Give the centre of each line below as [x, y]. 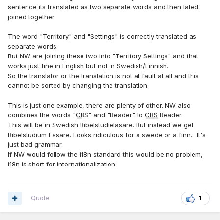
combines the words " [42, 115]
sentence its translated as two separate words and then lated [103, 7]
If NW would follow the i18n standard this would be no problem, [105, 154]
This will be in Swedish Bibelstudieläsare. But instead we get [101, 125]
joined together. [32, 17]
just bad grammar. [35, 145]
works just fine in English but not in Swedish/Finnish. [88, 66]
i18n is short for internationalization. [62, 164]
